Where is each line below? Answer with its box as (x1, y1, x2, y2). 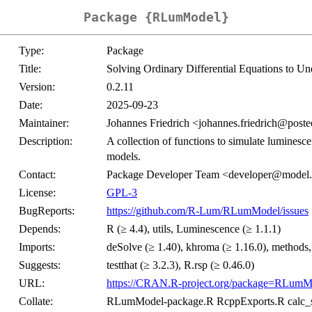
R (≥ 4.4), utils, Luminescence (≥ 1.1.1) (107, 223, 281, 235)
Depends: (19, 223, 61, 235)
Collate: (19, 295, 53, 308)
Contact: (19, 169, 56, 181)
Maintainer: (19, 117, 69, 130)
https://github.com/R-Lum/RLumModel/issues (107, 205, 309, 217)
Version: (19, 81, 55, 93)
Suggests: (19, 259, 61, 272)
